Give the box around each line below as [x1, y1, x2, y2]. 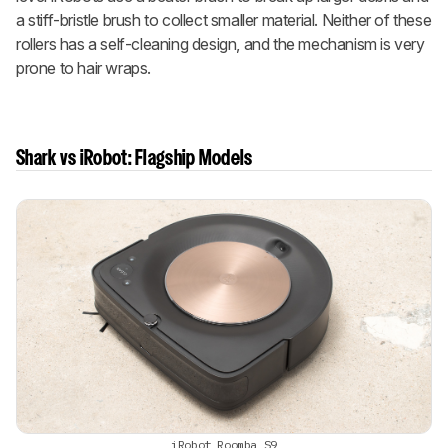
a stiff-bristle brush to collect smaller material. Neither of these [16, 9, 432, 30]
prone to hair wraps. [16, 57, 151, 78]
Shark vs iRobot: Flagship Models [16, 149, 253, 168]
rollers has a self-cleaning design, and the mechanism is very [16, 33, 425, 54]
